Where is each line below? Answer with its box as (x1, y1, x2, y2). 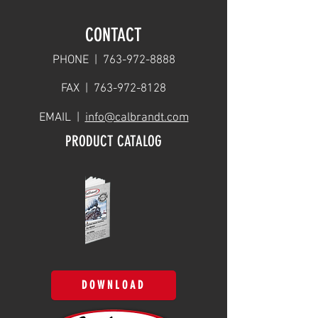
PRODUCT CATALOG (65, 131, 162, 150)
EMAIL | (38, 110, 85, 125)
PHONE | (52, 53, 103, 67)
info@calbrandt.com (84, 110, 189, 125)
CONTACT (85, 23, 142, 46)
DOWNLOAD (82, 278, 146, 292)
